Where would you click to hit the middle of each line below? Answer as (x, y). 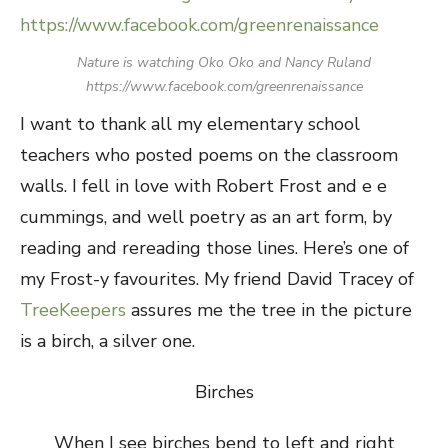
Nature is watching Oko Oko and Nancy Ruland (224, 62)
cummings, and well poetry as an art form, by (206, 217)
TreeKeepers (73, 310)
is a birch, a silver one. (107, 341)
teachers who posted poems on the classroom (209, 155)
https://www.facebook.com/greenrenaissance (224, 86)
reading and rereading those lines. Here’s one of (214, 248)
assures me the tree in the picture (269, 310)
